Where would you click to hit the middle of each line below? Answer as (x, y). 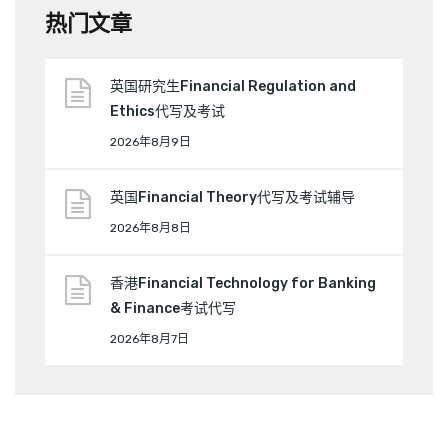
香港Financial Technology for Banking (243, 283)
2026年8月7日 (149, 338)
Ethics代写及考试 (167, 111)
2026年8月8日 (150, 227)
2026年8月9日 (150, 141)
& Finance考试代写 (173, 308)
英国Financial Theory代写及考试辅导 (232, 197)
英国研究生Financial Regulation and (233, 86)
